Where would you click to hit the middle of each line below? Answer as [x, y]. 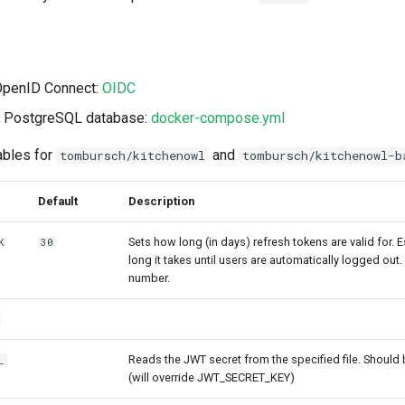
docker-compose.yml [218, 118]
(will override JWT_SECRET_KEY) [212, 377]
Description [161, 201]
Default [58, 201]
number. [149, 278]
